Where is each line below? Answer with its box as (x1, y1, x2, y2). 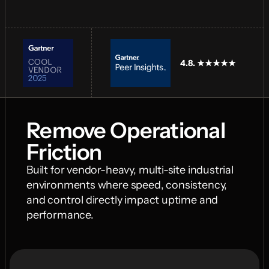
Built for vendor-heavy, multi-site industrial (26, 163, 234, 177)
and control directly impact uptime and (26, 193, 219, 207)
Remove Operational (26, 117, 226, 144)
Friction (26, 139, 102, 165)
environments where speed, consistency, (26, 178, 228, 192)
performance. (26, 208, 94, 222)
